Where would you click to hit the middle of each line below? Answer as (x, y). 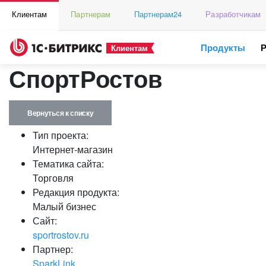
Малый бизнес (64, 206)
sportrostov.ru (61, 235)
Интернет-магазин (73, 149)
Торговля (53, 178)
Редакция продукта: (76, 192)
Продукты (223, 47)
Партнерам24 (158, 14)
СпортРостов (86, 78)
